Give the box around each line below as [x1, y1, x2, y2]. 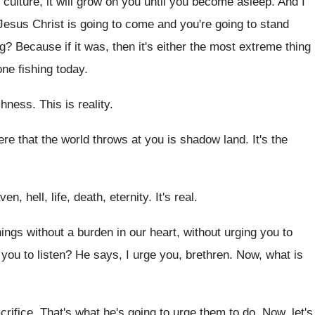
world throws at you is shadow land [61, 133, 245, 146]
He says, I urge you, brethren [75, 248, 229, 262]
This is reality [39, 98, 110, 111]
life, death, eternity [51, 191, 148, 204]
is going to [67, 18, 122, 31]
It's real [155, 191, 194, 204]
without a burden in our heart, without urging [27, 226, 257, 239]
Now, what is [236, 248, 303, 262]
